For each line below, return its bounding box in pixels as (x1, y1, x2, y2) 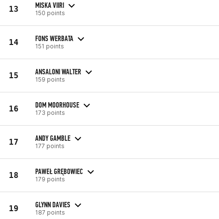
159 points (35, 75, 65, 83)
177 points (35, 142, 65, 150)
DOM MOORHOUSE (35, 100, 79, 109)
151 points (35, 42, 64, 50)
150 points (35, 9, 65, 17)
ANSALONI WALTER (35, 66, 81, 76)
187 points (35, 208, 65, 216)
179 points (35, 175, 65, 183)
